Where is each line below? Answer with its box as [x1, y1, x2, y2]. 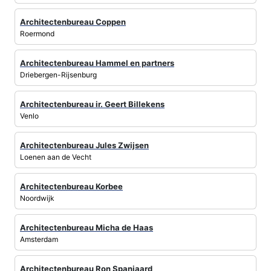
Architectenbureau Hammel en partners [20, 58, 174, 68]
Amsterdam [20, 235, 58, 244]
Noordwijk [20, 194, 54, 203]
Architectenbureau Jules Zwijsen [20, 140, 149, 151]
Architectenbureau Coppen [20, 17, 126, 27]
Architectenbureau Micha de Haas [20, 223, 153, 233]
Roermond [20, 29, 54, 39]
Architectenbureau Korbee [20, 181, 123, 192]
